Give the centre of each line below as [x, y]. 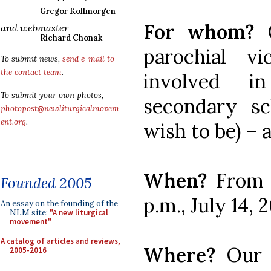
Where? [185, 255]
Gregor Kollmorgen [78, 11]
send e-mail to [88, 59]
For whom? [206, 31]
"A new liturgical [79, 213]
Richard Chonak [71, 38]
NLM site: [30, 213]
